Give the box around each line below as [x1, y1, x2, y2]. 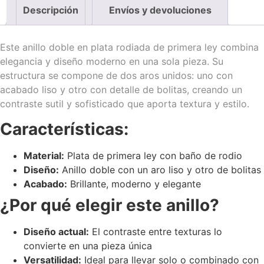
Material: [24, 149, 64, 161]
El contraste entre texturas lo [89, 225, 222, 237]
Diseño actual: [24, 225, 89, 237]
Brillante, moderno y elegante [67, 177, 201, 190]
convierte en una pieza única [24, 239, 152, 252]
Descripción [23, 4, 79, 16]
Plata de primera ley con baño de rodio [64, 149, 242, 161]
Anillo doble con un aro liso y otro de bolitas [59, 163, 261, 176]
